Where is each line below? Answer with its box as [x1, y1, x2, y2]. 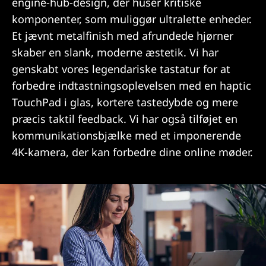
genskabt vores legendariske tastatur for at [12, 62, 230, 76]
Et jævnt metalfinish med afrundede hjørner [12, 28, 233, 43]
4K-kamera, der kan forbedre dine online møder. [12, 145, 253, 159]
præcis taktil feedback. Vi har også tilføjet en [12, 112, 237, 126]
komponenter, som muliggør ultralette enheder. [12, 12, 252, 26]
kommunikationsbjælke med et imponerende [12, 128, 241, 142]
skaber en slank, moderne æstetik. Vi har [12, 45, 218, 59]
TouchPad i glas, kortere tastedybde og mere [12, 95, 238, 109]
